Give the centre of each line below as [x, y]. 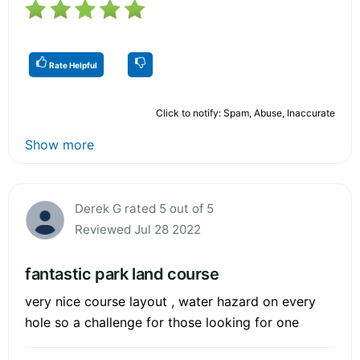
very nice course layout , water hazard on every [170, 301]
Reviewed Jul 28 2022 [138, 229]
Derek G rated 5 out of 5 [144, 208]
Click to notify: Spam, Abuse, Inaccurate [245, 112]
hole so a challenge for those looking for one [162, 322]
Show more [59, 144]
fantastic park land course [122, 274]
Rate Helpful [72, 65]
